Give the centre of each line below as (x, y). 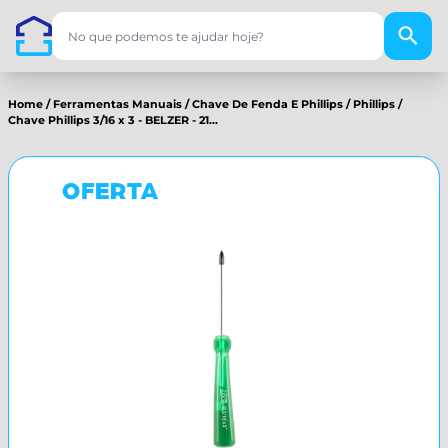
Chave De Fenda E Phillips (267, 104)
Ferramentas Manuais (117, 104)
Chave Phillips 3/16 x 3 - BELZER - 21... (113, 120)
